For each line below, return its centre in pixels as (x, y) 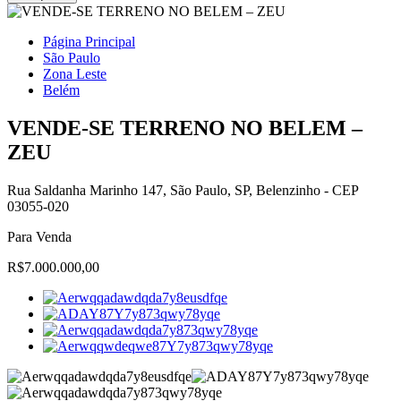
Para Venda (39, 236)
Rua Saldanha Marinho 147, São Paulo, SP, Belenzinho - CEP (183, 190)
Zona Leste (75, 73)
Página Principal (89, 41)
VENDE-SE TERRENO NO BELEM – (185, 128)
